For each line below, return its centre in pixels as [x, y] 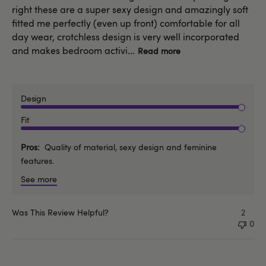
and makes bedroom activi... [73, 50]
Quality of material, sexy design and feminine [131, 147]
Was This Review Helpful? [60, 212]
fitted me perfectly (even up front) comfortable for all [126, 23]
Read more [159, 50]
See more [39, 179]
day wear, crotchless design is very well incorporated [126, 37]
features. [37, 160]
